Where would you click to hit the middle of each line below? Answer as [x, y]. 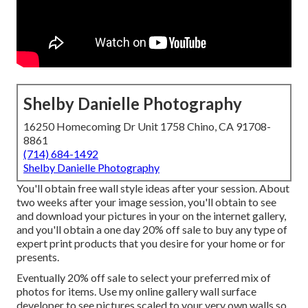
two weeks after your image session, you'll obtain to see [146, 202]
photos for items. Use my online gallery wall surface [136, 291]
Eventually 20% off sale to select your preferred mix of [144, 278]
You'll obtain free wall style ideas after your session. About [153, 188]
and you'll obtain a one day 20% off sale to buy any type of [152, 230]
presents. [38, 257]
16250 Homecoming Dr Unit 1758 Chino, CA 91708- [147, 126]
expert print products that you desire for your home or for [151, 243]
